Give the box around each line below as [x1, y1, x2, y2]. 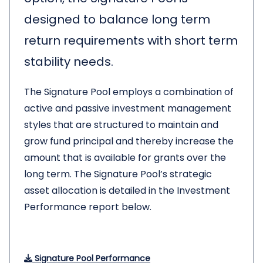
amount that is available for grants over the [24, 151, 226, 164]
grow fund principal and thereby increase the [24, 134, 234, 148]
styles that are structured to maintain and [24, 118, 218, 131]
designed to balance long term [24, 11, 210, 28]
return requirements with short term [24, 32, 238, 49]
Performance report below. [24, 200, 151, 214]
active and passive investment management [24, 102, 231, 115]
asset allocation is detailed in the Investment [24, 184, 230, 197]
